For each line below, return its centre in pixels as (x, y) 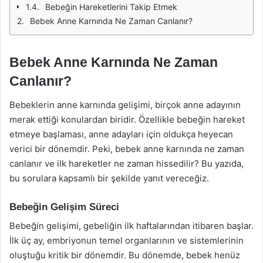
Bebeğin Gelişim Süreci (64, 207)
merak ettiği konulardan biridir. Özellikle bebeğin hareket (127, 119)
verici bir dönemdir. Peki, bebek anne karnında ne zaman (127, 149)
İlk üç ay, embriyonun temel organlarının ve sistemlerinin (127, 240)
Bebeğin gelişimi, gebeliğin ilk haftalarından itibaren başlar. (131, 226)
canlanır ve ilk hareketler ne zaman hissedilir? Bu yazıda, (127, 163)
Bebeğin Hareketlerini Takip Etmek (111, 7)
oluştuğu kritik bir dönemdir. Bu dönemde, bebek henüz (125, 255)
